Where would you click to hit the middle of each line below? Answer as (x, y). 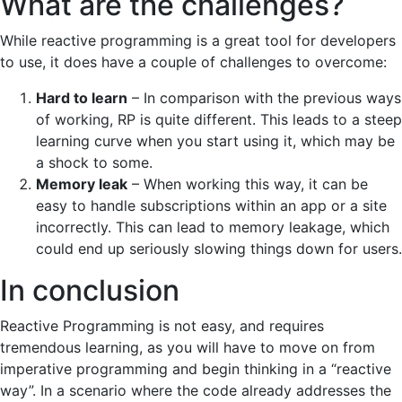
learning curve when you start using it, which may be (215, 140)
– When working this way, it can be (248, 184)
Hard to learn (82, 97)
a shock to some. (94, 162)
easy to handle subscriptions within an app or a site (211, 205)
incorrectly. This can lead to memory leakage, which (213, 227)
